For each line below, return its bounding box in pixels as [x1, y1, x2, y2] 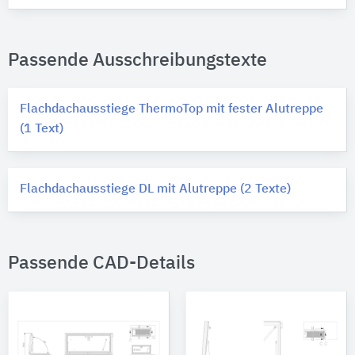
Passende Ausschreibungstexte [8, 52, 267, 71]
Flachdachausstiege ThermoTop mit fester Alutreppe [20, 103, 323, 116]
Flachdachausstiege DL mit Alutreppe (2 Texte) [20, 183, 291, 197]
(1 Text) [20, 123, 63, 136]
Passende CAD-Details [8, 254, 195, 273]
